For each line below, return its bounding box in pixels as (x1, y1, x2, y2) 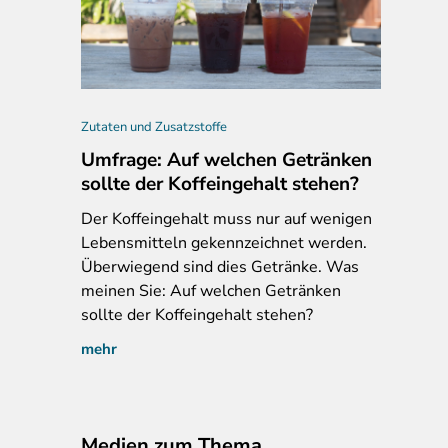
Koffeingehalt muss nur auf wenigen (108, 207, 372, 230)
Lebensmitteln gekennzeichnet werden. (81, 231, 367, 254)
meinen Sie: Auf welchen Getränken (81, 279, 341, 302)
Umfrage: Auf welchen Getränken (81, 146, 372, 173)
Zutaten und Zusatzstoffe (81, 117, 227, 136)
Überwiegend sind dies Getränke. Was (81, 255, 359, 278)
